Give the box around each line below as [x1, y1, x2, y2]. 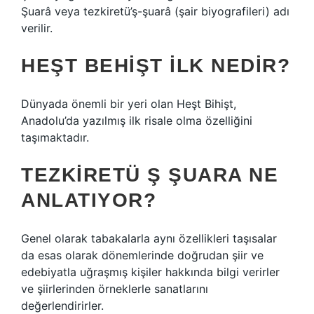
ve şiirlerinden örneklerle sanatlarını [21, 282, 208, 296]
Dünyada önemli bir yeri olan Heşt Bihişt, [21, 97, 236, 111]
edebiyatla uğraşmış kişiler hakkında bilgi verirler [21, 265, 280, 279]
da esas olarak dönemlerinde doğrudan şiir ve [21, 248, 264, 262]
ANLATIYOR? [21, 189, 156, 211]
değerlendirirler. [21, 299, 104, 313]
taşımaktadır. [21, 130, 89, 144]
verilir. [21, 21, 53, 35]
